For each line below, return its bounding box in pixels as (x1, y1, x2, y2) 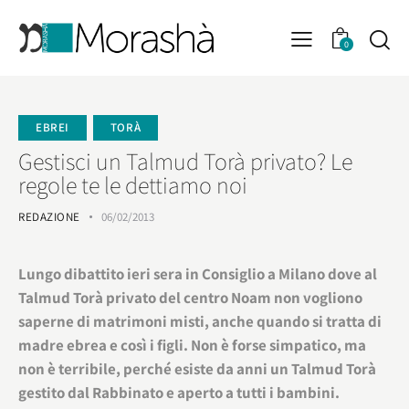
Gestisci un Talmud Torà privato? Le (18, 144, 352, 176)
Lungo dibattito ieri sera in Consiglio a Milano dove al (18, 263, 377, 284)
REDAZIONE (18, 208, 80, 225)
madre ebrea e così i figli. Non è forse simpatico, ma (18, 334, 366, 355)
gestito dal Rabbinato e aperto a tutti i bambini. (18, 382, 340, 403)
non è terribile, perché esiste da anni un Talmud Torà (18, 358, 376, 379)
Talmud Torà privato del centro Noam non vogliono (18, 287, 362, 308)
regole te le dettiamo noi (18, 168, 247, 200)
